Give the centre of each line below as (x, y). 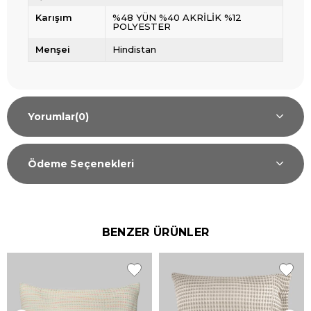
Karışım (54, 17)
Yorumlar (51, 117)
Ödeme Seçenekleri (81, 164)
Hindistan (134, 49)
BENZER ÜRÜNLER (155, 232)
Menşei (53, 49)
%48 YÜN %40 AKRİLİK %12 (177, 17)
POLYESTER (141, 26)
